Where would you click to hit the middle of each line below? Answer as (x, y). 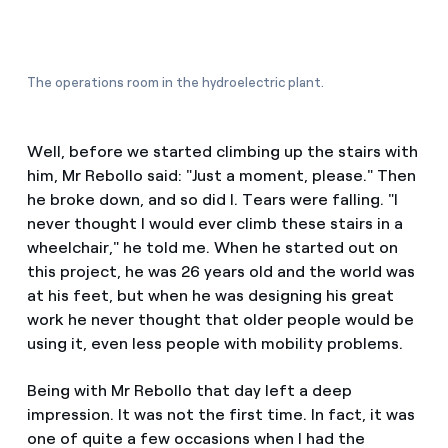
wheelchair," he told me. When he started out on (212, 248)
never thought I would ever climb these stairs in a (214, 224)
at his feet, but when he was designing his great (210, 296)
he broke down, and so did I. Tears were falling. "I (212, 200)
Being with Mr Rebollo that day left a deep (189, 391)
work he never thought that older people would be (220, 320)
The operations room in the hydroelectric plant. (175, 83)
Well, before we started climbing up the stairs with (222, 152)
